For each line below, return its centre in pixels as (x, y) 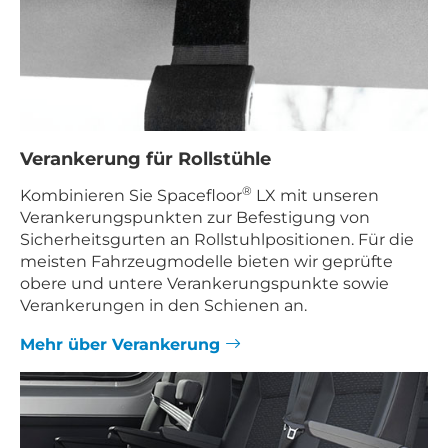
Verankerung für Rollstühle (145, 159)
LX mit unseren (315, 195)
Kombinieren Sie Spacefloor (131, 195)
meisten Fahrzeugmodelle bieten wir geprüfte (206, 261)
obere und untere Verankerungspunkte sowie (204, 283)
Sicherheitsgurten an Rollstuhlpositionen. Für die (217, 239)
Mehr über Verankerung (122, 344)
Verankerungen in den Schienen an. (163, 305)
